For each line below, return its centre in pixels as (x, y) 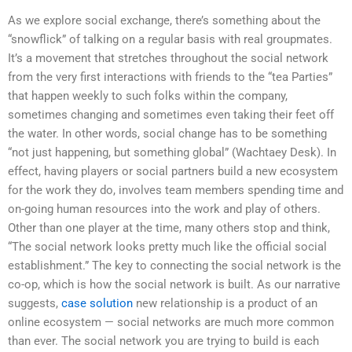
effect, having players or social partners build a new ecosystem (173, 172)
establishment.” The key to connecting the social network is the (174, 266)
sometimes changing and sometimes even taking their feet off (171, 115)
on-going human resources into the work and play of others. (164, 209)
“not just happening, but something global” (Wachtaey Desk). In (172, 153)
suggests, (35, 304)
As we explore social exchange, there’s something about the (164, 21)
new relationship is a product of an (225, 304)
